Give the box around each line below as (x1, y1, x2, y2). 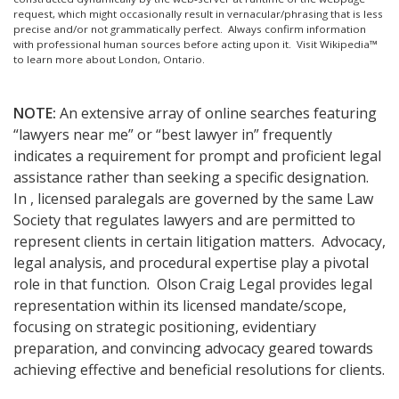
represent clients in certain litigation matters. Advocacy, (13, 232, 386, 252)
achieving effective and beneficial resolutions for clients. (13, 360, 385, 380)
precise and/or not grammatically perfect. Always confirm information (13, 22, 366, 37)
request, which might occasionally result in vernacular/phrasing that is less (13, 7, 383, 21)
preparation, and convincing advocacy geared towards (13, 338, 373, 359)
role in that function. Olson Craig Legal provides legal (13, 274, 372, 295)
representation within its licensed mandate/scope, (13, 296, 346, 316)
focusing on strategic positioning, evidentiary (13, 317, 316, 338)
